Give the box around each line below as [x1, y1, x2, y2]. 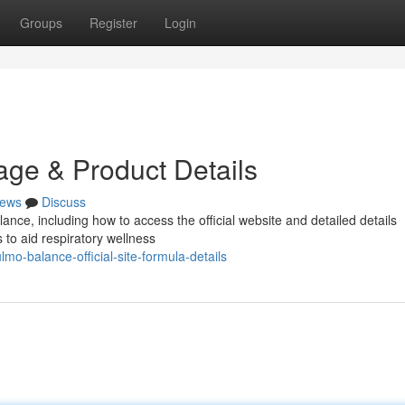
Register [89, 14, 137, 32]
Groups [20, 14, 62, 32]
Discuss [42, 193, 86, 211]
